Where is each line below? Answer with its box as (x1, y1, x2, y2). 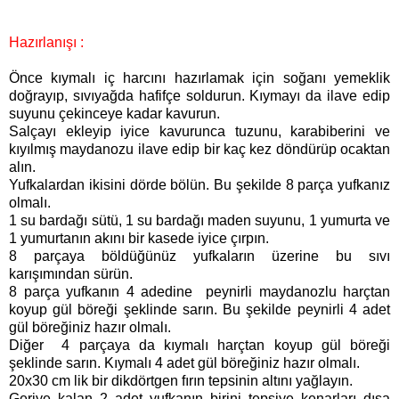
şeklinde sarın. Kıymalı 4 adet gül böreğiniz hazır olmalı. (9, 355, 360, 371)
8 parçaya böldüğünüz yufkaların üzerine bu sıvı (9, 248, 390, 265)
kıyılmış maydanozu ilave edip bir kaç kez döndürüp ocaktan (9, 142, 390, 158)
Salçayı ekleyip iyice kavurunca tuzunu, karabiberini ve (9, 124, 390, 140)
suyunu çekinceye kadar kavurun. (9, 106, 220, 122)
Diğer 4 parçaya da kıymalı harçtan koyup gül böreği (9, 338, 390, 354)
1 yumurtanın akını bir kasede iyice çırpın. (9, 231, 269, 247)
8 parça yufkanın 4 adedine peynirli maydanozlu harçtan (9, 284, 390, 300)
